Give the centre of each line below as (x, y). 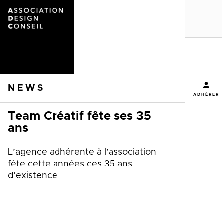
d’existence (33, 176)
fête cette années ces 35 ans (70, 164)
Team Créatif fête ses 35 (80, 117)
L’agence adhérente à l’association (82, 152)
